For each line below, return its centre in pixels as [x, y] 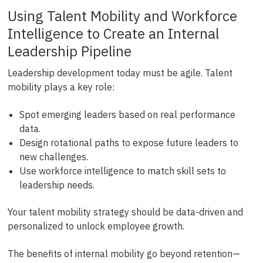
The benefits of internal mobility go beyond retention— [124, 253]
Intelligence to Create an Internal [113, 34]
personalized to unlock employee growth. [96, 226]
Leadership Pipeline [69, 51]
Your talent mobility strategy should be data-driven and [125, 212]
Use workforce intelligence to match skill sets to [122, 171]
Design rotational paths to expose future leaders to [129, 142]
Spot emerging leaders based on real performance [127, 114]
